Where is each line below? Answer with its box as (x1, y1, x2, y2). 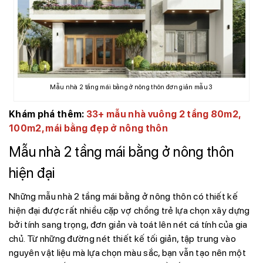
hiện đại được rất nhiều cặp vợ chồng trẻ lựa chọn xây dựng (9, 205, 250, 216)
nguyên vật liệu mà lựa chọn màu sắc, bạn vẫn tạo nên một (9, 247, 246, 258)
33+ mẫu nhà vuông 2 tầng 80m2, (86, 109, 241, 120)
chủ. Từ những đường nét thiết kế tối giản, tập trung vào (9, 233, 236, 244)
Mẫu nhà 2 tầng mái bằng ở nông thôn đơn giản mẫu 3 (50, 83, 213, 91)
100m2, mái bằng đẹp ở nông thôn (9, 123, 168, 134)
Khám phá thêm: (9, 109, 86, 120)
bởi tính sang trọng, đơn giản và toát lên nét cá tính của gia (9, 219, 248, 230)
